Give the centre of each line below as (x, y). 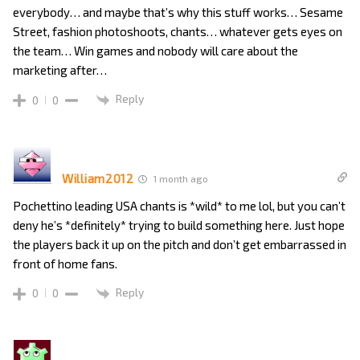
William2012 (98, 179)
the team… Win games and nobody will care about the (155, 51)
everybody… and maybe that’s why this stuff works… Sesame (178, 12)
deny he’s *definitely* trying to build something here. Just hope (179, 225)
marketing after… (60, 70)
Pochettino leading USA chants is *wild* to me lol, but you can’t (179, 205)
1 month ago (179, 178)
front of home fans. (65, 263)
